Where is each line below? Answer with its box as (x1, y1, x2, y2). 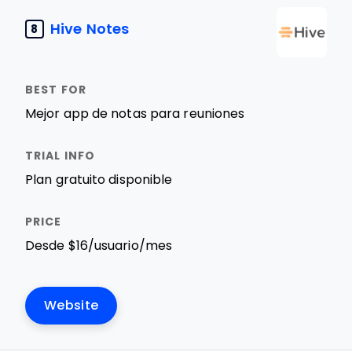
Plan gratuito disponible (25, 173, 173, 186)
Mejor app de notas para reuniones (25, 107, 245, 120)
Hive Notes (50, 20, 129, 37)
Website (44, 299, 99, 312)
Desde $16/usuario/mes (25, 239, 173, 252)
